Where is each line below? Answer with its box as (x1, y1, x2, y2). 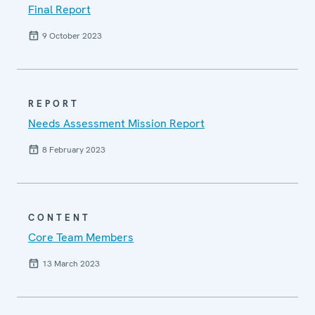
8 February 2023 (42, 143, 105, 155)
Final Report (28, 1, 91, 17)
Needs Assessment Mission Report (28, 115, 205, 131)
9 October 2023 (42, 30, 102, 41)
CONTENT (28, 211, 91, 224)
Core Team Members (28, 229, 134, 245)
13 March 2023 (42, 257, 100, 269)
